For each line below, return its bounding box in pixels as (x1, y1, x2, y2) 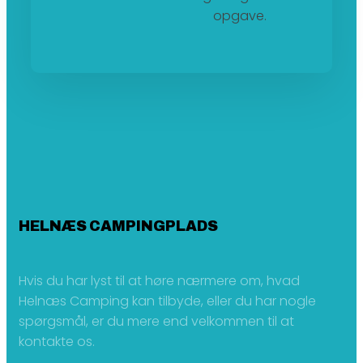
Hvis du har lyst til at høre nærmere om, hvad (19, 271, 300, 290)
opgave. (212, 6, 267, 25)
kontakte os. (19, 331, 95, 351)
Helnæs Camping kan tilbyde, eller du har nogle (19, 291, 316, 310)
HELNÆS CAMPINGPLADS (19, 217, 218, 234)
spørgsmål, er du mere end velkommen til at (19, 311, 294, 331)
